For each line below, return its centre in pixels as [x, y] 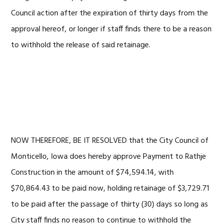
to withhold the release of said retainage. [81, 45]
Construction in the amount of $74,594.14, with [93, 173]
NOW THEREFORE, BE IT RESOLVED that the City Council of [110, 141]
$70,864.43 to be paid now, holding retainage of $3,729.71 [110, 189]
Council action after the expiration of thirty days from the [110, 13]
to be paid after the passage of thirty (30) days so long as [110, 205]
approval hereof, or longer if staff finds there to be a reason [111, 29]
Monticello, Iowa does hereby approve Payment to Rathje [109, 157]
